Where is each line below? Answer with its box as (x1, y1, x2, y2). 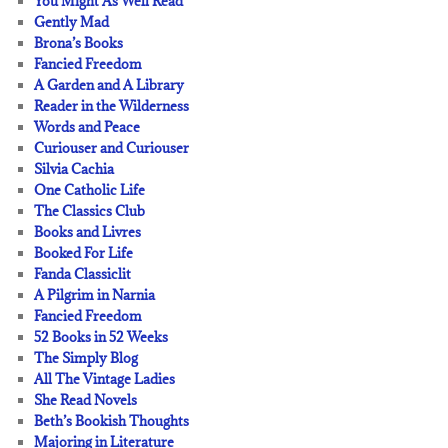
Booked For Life (34, 243, 134, 262)
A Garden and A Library (34, 75, 185, 94)
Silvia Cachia (34, 159, 115, 178)
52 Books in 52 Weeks (34, 327, 169, 346)
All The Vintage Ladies (34, 369, 176, 388)
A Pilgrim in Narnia (34, 285, 156, 304)
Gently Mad (34, 12, 110, 31)
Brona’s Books (34, 33, 124, 52)
